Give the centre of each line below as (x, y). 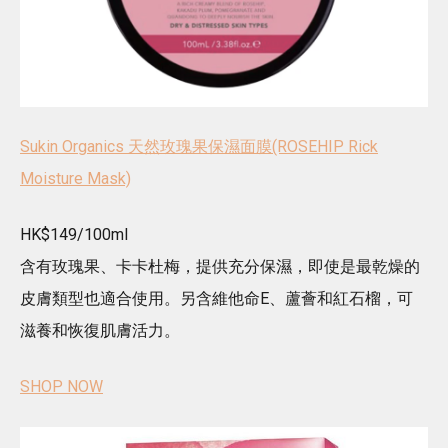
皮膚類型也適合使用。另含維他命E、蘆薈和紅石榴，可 (216, 299)
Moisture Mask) (75, 179)
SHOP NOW (61, 387)
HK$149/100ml (74, 235)
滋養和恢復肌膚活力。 (100, 331)
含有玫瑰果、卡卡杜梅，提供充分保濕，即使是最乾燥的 (220, 267)
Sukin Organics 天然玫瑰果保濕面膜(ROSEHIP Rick (199, 147)
